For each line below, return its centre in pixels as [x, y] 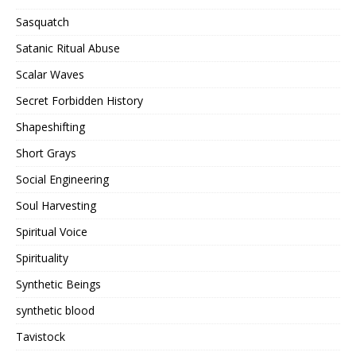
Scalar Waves [50, 75]
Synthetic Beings [58, 284]
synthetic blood [55, 311]
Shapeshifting [50, 127]
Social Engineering [62, 180]
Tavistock [41, 337]
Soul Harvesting [56, 206]
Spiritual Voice [52, 232]
